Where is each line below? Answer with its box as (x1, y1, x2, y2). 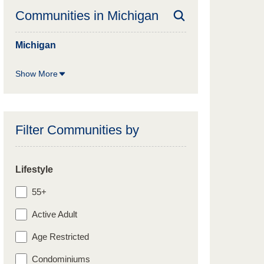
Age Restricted (32, 232, 89, 242)
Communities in (15, 8, 107, 23)
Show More (15, 69, 58, 78)
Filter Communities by (15, 123, 139, 137)
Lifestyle (15, 164, 53, 174)
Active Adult (32, 209, 77, 219)
